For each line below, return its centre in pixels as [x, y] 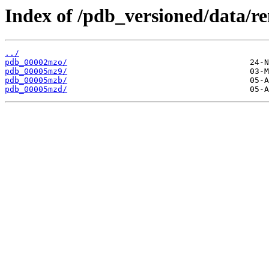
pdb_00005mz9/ [36, 71]
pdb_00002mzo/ [36, 62]
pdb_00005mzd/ [36, 89]
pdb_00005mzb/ [36, 80]
